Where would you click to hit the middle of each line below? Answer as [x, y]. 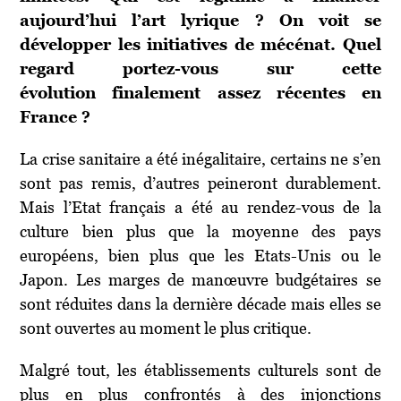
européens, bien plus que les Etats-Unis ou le [200, 255]
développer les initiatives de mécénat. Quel [200, 44]
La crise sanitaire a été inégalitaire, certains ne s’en [200, 158]
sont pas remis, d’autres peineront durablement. [200, 183]
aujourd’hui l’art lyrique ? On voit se [200, 20]
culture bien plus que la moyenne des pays [200, 231]
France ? [55, 116]
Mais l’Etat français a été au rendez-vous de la [200, 207]
